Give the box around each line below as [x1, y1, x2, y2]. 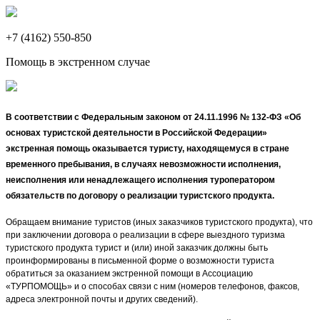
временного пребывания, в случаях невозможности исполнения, [6, 159, 281, 169]
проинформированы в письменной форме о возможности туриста [6, 256, 274, 266]
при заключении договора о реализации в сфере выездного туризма [6, 230, 285, 241]
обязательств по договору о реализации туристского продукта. [6, 190, 274, 201]
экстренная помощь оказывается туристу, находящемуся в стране [6, 143, 289, 154]
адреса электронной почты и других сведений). [6, 294, 198, 305]
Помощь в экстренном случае [6, 56, 150, 68]
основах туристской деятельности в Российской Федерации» [6, 127, 267, 138]
